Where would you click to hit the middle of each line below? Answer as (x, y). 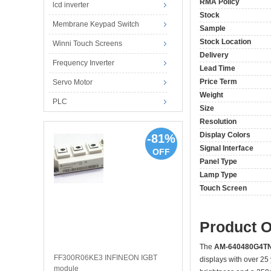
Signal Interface (227, 148)
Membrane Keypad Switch (96, 24)
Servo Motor (72, 82)
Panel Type (218, 161)
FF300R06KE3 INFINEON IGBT (106, 257)
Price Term (218, 81)
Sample (213, 28)
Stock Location (225, 41)
